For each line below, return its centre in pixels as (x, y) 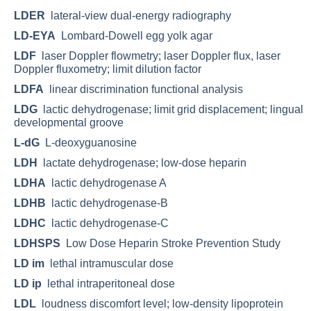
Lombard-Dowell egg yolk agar (134, 35)
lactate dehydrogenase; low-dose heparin (142, 162)
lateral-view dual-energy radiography (138, 15)
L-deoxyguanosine (88, 142)
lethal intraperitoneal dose (108, 283)
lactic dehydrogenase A (106, 183)
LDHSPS (37, 243)
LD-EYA (35, 35)
